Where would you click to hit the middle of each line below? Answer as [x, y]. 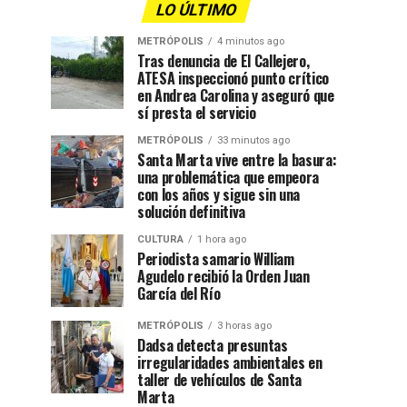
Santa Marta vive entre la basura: [237, 159]
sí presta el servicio [197, 112]
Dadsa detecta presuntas [213, 345]
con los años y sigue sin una [219, 194]
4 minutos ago [251, 41]
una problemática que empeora [228, 177]
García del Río [179, 293]
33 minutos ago [253, 140]
